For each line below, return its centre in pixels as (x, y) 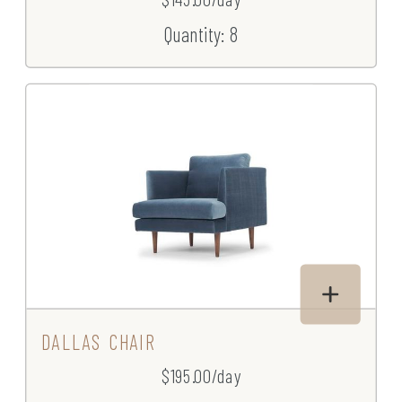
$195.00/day (201, 376)
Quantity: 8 (201, 34)
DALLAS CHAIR (98, 342)
